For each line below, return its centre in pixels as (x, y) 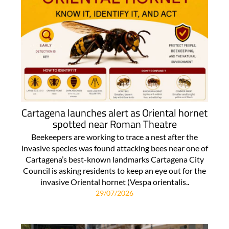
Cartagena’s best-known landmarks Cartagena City (114, 159)
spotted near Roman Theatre (114, 124)
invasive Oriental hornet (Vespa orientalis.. (114, 181)
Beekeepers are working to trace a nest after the (114, 136)
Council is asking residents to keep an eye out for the (114, 170)
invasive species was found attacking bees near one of (114, 148)
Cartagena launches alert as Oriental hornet (114, 112)
